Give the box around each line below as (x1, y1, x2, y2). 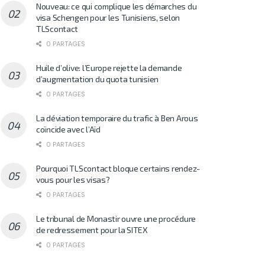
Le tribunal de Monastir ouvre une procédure (36, 213, 196, 224)
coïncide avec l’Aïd (36, 124, 101, 134)
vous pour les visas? (36, 174, 110, 185)
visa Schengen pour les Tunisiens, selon (36, 12, 180, 22)
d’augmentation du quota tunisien (36, 73, 159, 84)
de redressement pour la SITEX (36, 224, 148, 235)
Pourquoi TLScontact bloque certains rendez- (36, 163, 200, 173)
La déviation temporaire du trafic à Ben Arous (36, 112, 198, 123)
